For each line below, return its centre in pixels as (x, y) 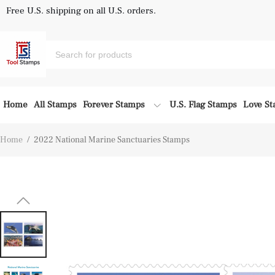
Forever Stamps (114, 105)
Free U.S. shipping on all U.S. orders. (81, 11)
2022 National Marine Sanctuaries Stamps (111, 140)
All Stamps (55, 105)
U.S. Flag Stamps (203, 105)
